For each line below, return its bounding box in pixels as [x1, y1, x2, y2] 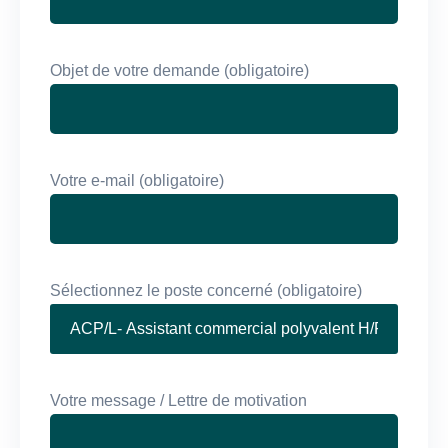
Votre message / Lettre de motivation [50, 391, 307, 409]
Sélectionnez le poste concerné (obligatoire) [50, 281, 362, 299]
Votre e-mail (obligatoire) [50, 171, 224, 189]
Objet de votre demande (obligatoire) [50, 61, 309, 79]
